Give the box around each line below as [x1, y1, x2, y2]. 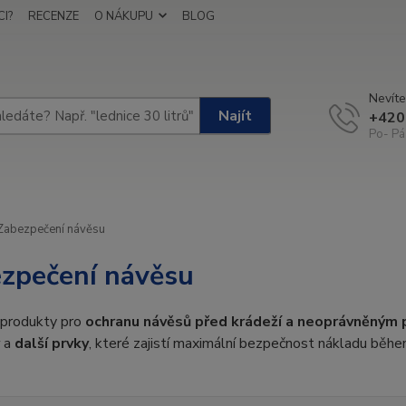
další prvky [14, 333, 89, 353]
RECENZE [28, 8, 79, 24]
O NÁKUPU [94, 8, 153, 24]
